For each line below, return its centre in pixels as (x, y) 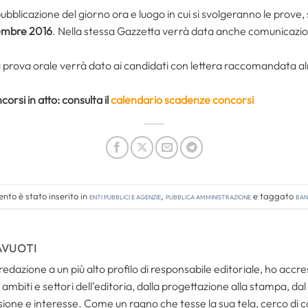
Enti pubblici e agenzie (125, 196)
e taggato (273, 196)
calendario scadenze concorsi (182, 99)
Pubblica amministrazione (208, 196)
